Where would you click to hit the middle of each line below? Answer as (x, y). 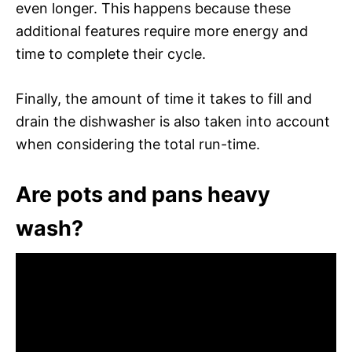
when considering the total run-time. (138, 144)
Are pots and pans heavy (143, 194)
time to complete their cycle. (111, 53)
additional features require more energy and (162, 31)
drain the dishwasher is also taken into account (173, 121)
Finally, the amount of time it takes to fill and (164, 98)
